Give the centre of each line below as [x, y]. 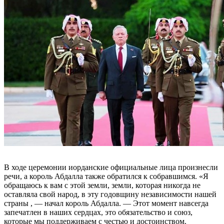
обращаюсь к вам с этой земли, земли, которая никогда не [102, 185]
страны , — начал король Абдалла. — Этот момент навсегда [106, 203]
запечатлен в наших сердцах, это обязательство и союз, [98, 212]
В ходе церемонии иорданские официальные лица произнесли [111, 167]
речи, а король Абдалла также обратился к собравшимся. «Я [106, 176]
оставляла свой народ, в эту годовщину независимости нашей [110, 194]
